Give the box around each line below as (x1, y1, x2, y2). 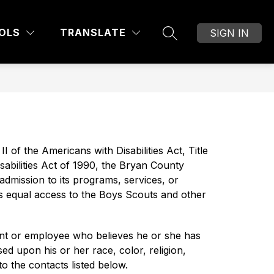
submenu (190, 35, 234, 47)
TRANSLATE (60, 26, 126, 39)
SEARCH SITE (165, 33, 238, 45)
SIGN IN (210, 26, 249, 39)
